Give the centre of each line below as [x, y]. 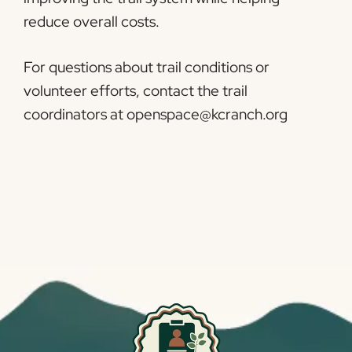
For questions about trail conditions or [147, 68]
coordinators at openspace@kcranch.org [156, 115]
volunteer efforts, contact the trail [136, 91]
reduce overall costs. [92, 21]
